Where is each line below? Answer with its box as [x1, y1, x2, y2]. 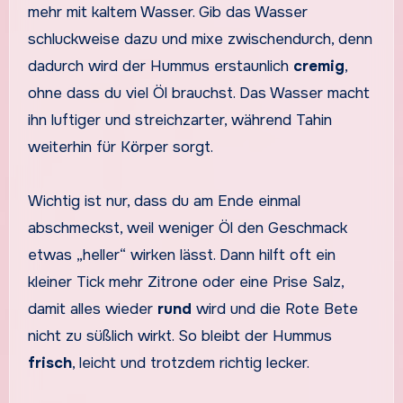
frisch [27, 354, 72, 373]
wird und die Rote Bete [191, 300, 358, 319]
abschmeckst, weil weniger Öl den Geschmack [27, 219, 347, 238]
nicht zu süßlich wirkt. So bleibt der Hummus [27, 327, 332, 346]
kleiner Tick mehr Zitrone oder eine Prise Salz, [27, 273, 344, 292]
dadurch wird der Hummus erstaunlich [27, 57, 293, 76]
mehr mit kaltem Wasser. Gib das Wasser [27, 3, 308, 22]
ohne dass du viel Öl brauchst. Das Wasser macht [27, 84, 370, 103]
